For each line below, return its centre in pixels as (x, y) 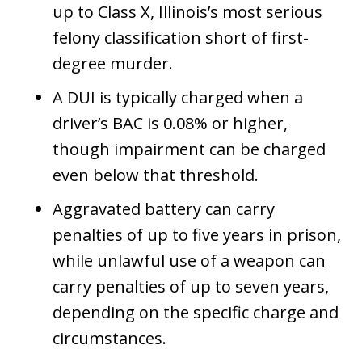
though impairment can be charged (189, 149)
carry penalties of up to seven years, (191, 286)
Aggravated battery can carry (164, 208)
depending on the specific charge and (196, 312)
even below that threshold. (156, 175)
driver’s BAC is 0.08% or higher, (170, 123)
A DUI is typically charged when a (178, 97)
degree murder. (113, 63)
